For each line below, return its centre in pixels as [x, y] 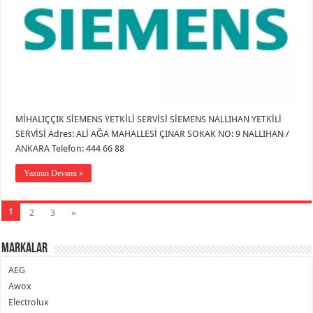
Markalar [25, 248]
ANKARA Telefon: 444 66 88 [70, 148]
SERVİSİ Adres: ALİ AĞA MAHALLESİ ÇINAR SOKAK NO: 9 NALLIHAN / [153, 133]
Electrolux [29, 302]
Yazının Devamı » [54, 173]
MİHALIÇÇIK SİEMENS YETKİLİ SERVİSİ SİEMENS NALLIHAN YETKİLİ [149, 119]
